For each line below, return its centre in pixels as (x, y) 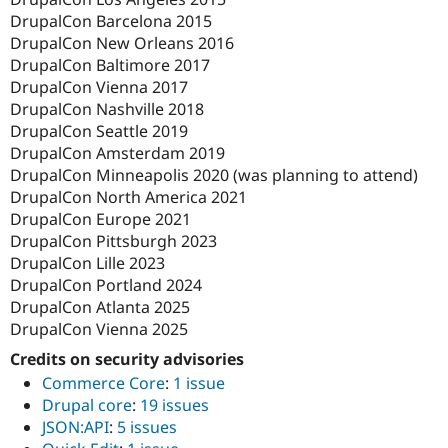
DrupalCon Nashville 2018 (107, 108)
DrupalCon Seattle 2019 (99, 130)
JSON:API (75, 427)
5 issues (147, 427)
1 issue (199, 383)
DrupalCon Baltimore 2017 (110, 64)
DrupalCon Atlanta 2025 (100, 306)
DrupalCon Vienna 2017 (99, 86)
